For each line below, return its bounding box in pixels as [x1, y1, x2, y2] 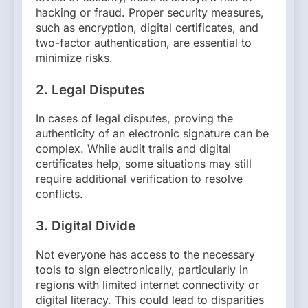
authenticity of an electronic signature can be [36, 126, 269, 140]
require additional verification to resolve [36, 171, 243, 186]
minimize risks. [36, 51, 113, 65]
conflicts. [36, 186, 83, 201]
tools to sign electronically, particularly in [36, 262, 248, 276]
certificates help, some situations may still [36, 156, 252, 170]
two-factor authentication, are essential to [36, 36, 252, 50]
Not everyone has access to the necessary [36, 247, 255, 261]
